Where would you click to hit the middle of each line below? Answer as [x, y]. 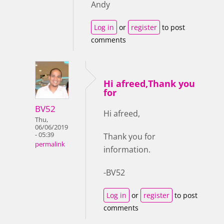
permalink [50, 144]
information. [127, 150]
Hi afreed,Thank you [149, 84]
